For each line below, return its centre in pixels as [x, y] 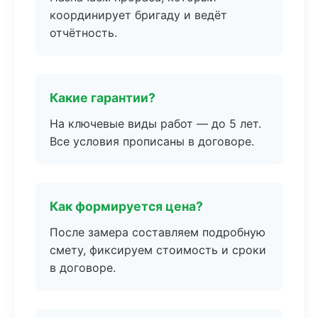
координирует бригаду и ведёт [138, 15]
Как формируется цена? [126, 206]
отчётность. [83, 33]
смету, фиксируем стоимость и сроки [158, 250]
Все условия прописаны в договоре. [152, 141]
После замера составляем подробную [158, 232]
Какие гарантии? [103, 98]
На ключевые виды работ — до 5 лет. [155, 124]
